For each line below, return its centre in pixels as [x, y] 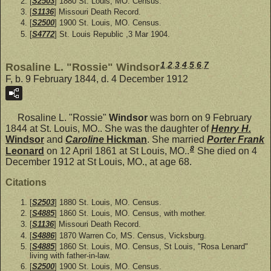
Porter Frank [236, 140]
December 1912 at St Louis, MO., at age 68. [99, 162]
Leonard [25, 151]
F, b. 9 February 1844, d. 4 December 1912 [97, 79]
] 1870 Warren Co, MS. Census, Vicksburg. [130, 235]
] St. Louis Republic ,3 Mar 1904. [112, 34]
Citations [26, 182]
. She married [177, 140]
